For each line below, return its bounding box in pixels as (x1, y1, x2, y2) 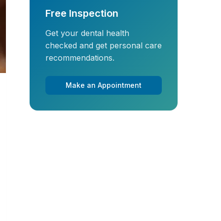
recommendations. (45, 53, 114, 63)
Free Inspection (45, 7, 118, 19)
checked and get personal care (45, 40, 162, 50)
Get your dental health (45, 28, 129, 38)
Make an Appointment (66, 81, 142, 89)
